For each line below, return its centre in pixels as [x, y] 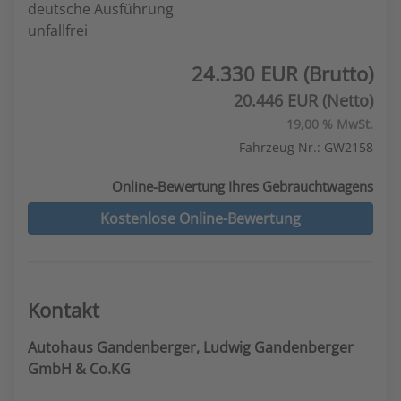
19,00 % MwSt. [330, 124]
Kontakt [64, 310]
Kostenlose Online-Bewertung [200, 218]
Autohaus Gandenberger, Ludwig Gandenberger [191, 347]
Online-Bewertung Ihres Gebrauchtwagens [243, 186]
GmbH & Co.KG [79, 369]
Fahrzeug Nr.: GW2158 [306, 147]
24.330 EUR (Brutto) [282, 73]
